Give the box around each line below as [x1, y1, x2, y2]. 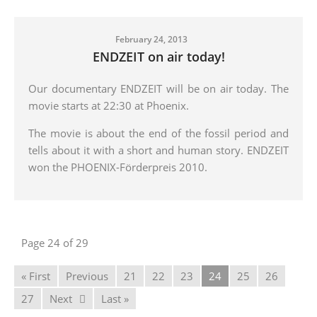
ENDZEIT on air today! [92, 48, 225, 66]
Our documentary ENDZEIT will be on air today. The [28, 81, 289, 96]
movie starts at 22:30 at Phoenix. [28, 98, 189, 113]
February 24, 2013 [115, 33, 188, 46]
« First [21, 269, 50, 284]
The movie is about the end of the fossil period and [28, 126, 289, 141]
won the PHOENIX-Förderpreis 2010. [28, 160, 207, 175]
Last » [101, 292, 129, 306]
